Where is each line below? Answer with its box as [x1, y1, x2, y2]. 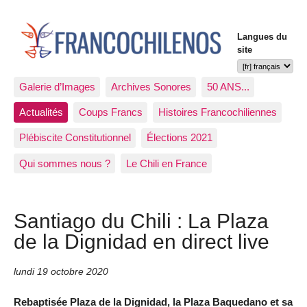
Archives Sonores [110, 80, 191, 93]
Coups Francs [78, 106, 143, 119]
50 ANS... [206, 80, 249, 93]
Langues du [237, 31, 288, 42]
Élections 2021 [146, 132, 212, 144]
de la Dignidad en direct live [14, 229, 269, 253]
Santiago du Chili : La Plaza [14, 208, 269, 232]
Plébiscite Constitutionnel [19, 132, 131, 144]
